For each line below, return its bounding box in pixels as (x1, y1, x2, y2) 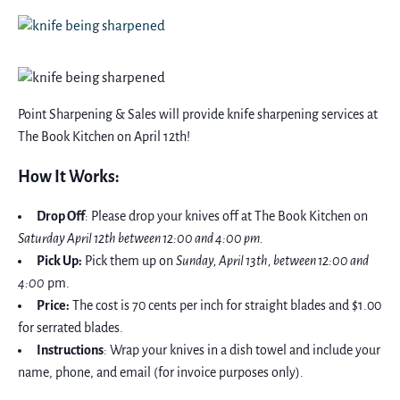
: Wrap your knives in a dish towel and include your (104, 344, 380, 359)
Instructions (37, 344, 104, 359)
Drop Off (37, 210, 85, 225)
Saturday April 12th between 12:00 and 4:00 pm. (18, 232, 263, 247)
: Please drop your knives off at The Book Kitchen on (85, 210, 368, 225)
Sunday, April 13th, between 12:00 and (176, 254, 369, 270)
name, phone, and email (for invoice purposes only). (18, 366, 304, 381)
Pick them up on (82, 254, 176, 270)
